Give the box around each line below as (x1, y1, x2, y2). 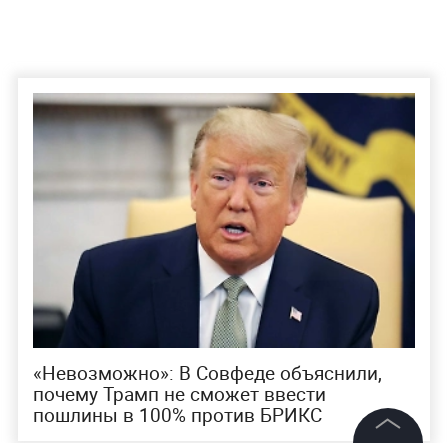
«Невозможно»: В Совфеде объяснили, (32, 360, 382, 387)
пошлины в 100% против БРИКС (32, 402, 322, 429)
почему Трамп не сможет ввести (32, 381, 326, 408)
